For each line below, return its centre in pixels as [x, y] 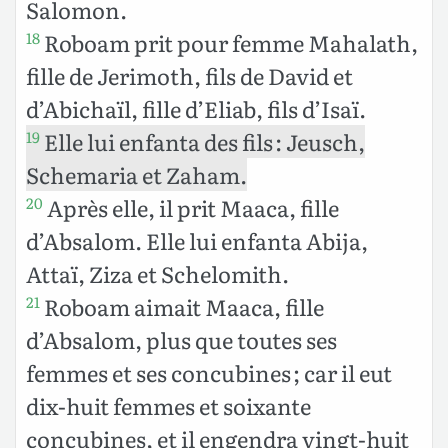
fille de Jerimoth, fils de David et [189, 75]
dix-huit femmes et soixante [168, 405]
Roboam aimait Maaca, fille [182, 306]
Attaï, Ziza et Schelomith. [157, 273]
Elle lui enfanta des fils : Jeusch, [202, 141]
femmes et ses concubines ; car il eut [209, 372]
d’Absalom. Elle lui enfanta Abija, [197, 240]
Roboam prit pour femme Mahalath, [229, 42]
